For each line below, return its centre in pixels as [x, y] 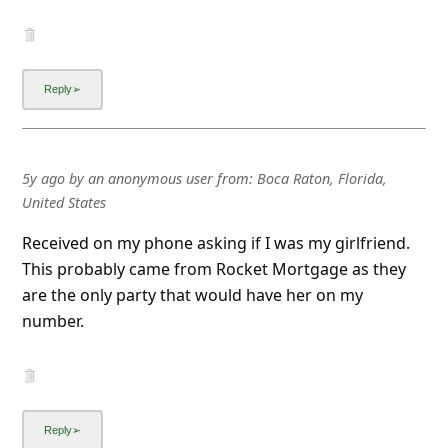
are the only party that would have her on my [192, 294]
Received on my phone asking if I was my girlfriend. [215, 242]
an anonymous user [150, 178]
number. [52, 320]
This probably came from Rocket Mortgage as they [213, 268]
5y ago [43, 178]
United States [63, 202]
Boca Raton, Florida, [321, 178]
